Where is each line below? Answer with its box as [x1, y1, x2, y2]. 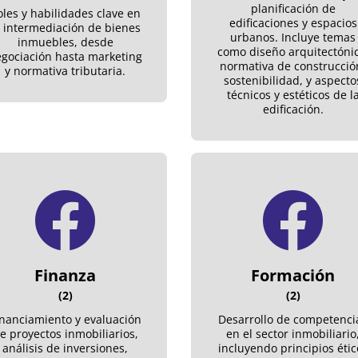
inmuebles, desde [17, 34, 113, 50]
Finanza [34, 264, 96, 286]
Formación [251, 264, 335, 286]
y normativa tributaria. [5, 62, 125, 78]
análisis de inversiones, [2, 340, 128, 356]
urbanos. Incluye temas [230, 29, 356, 45]
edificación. [262, 101, 324, 117]
